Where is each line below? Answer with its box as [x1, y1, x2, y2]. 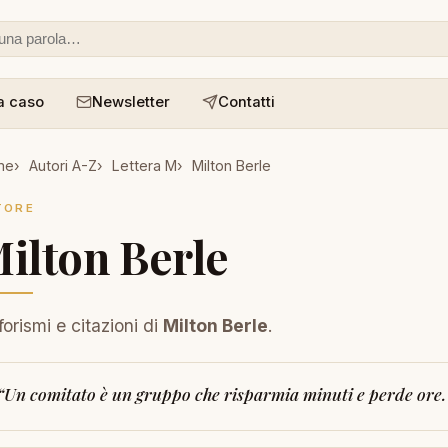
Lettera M [111, 157, 177, 175]
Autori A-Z [29, 157, 97, 175]
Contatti [218, 92, 276, 111]
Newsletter [92, 92, 171, 111]
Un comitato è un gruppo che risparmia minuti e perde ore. [4, 381, 446, 405]
